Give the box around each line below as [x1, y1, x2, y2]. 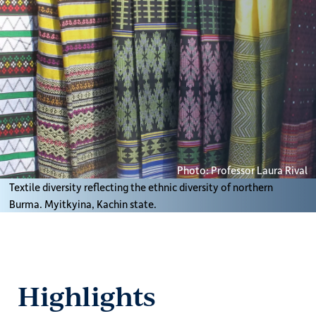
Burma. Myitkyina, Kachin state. [8, 196, 157, 211]
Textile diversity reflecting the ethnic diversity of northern [8, 179, 273, 194]
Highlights [18, 277, 156, 313]
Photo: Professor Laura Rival [176, 162, 308, 177]
